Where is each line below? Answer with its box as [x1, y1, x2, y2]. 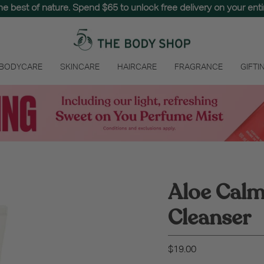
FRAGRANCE [174, 63, 223, 71]
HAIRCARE [117, 63, 157, 71]
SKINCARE [60, 63, 100, 71]
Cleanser [168, 203, 251, 233]
